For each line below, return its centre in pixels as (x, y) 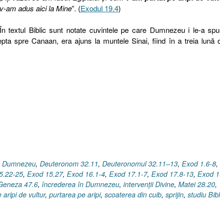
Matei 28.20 (197, 184)
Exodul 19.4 (99, 8)
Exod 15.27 (45, 174)
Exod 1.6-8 (199, 164)
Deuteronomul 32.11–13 (140, 164)
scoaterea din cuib (133, 195)
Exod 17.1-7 (128, 174)
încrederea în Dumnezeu (81, 184)
